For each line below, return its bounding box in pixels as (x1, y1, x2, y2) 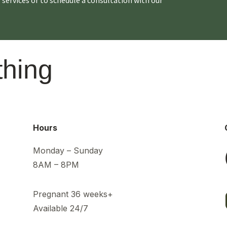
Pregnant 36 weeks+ (32, 188, 113, 199)
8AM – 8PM (32, 160, 79, 170)
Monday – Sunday (32, 145, 103, 156)
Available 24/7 (32, 203, 88, 213)
